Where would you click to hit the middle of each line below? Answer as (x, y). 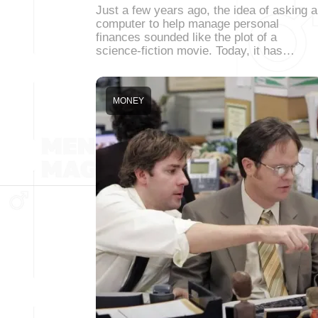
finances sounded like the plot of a (186, 37)
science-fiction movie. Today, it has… (195, 51)
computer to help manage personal (187, 24)
